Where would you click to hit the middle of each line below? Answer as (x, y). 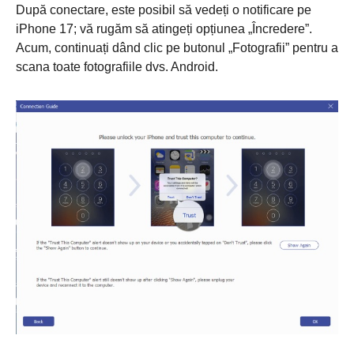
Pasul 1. (49, 18)
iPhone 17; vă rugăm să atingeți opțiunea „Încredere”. (164, 28)
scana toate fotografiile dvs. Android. (117, 66)
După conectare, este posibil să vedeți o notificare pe (164, 9)
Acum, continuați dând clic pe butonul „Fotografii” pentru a (177, 47)
